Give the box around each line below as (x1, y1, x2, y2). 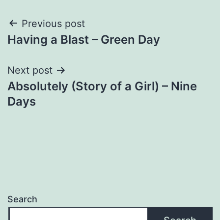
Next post (7, 64, 53, 76)
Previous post (22, 17, 85, 29)
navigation (7, 37, 93, 59)
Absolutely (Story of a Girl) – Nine (7, 79, 197, 93)
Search (7, 194, 37, 205)
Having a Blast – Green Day (7, 32, 160, 47)
